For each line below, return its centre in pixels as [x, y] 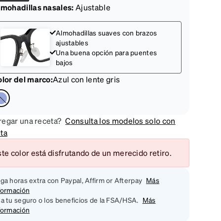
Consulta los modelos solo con [120, 121]
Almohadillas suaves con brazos [107, 33]
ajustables [72, 42]
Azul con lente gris [87, 79]
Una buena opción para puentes [107, 52]
